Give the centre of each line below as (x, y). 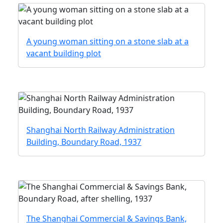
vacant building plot (64, 53)
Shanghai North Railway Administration (101, 130)
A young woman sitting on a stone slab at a (108, 41)
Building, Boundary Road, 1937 (84, 142)
